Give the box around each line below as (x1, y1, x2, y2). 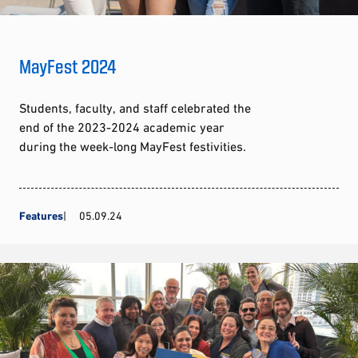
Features (19, 209, 63, 222)
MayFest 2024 (19, 54, 117, 78)
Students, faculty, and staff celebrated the (19, 100, 251, 115)
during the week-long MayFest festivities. (19, 138, 246, 153)
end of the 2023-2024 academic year (19, 119, 225, 134)
